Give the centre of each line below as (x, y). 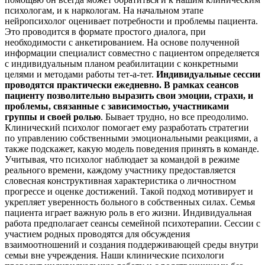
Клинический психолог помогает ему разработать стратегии (127, 128)
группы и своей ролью (53, 117)
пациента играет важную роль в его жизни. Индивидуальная (128, 213)
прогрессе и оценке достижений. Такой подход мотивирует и (129, 192)
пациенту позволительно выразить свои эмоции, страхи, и (129, 96)
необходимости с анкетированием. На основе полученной (122, 43)
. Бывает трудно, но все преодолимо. (174, 117)
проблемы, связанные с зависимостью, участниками (117, 106)
